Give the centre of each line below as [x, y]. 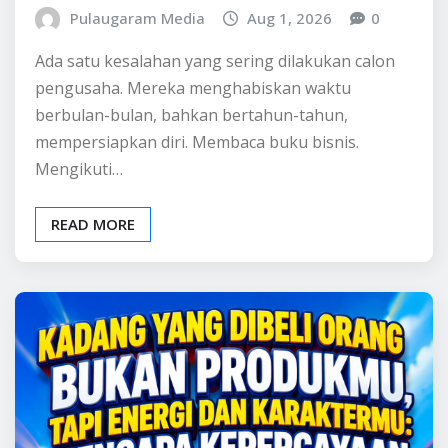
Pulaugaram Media [137, 116]
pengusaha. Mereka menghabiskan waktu [193, 186]
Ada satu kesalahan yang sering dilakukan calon [215, 159]
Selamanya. [120, 71]
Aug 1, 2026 [290, 116]
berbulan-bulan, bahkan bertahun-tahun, [191, 213]
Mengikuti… [79, 267]
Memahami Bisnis [166, 35]
